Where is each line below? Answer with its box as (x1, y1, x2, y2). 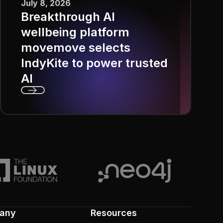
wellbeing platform (20, 25, 129, 40)
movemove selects (20, 40, 130, 55)
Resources (91, 207, 137, 218)
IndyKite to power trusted (20, 56, 168, 71)
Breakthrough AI (20, 9, 115, 24)
